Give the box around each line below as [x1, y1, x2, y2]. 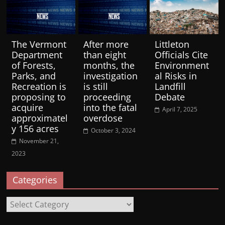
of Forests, [12, 59, 56, 71]
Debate [154, 90, 185, 103]
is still [83, 80, 108, 92]
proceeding [83, 90, 131, 103]
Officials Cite [154, 48, 208, 61]
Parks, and [12, 69, 56, 82]
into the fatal [83, 101, 137, 114]
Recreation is [12, 80, 67, 92]
